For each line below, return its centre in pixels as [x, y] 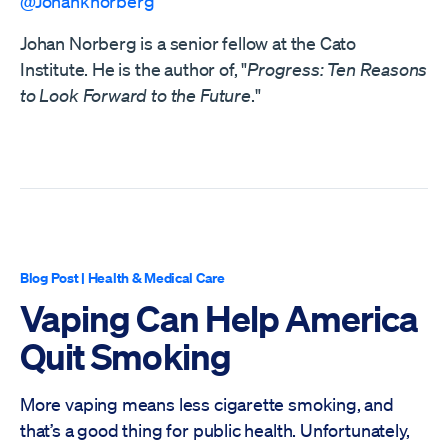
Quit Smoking [125, 356]
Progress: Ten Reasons [337, 69]
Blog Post [49, 277]
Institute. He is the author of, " [134, 69]
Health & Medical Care [156, 277]
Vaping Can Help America [219, 318]
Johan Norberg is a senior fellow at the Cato [188, 43]
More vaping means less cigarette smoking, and [207, 404]
